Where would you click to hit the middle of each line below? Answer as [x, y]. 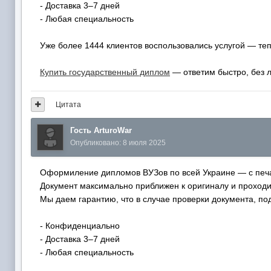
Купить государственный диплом [105, 72]
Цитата [68, 104]
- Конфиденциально [80, 225]
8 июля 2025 [144, 142]
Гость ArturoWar [101, 130]
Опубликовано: [96, 142]
